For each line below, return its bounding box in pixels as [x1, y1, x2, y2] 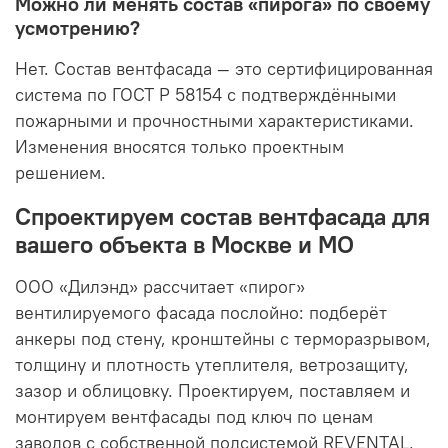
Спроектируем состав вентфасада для [15, 200, 430, 231]
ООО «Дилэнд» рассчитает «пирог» [15, 275, 305, 298]
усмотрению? [15, 14, 140, 40]
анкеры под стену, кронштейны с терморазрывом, [15, 327, 431, 350]
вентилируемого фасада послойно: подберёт [15, 301, 387, 324]
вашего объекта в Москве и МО [15, 228, 354, 259]
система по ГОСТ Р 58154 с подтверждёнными [15, 83, 396, 106]
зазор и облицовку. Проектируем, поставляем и [15, 379, 410, 402]
